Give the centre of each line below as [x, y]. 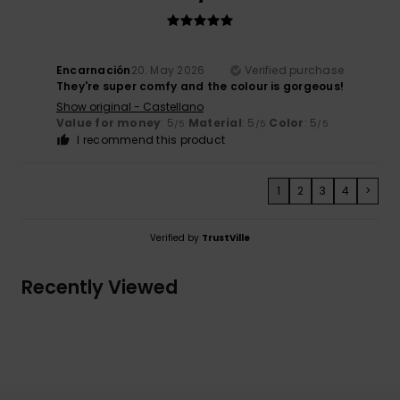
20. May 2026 [168, 71]
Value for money [108, 123]
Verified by [176, 238]
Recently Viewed [100, 287]
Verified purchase [295, 71]
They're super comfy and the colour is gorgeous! [200, 87]
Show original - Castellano [129, 107]
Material [215, 123]
